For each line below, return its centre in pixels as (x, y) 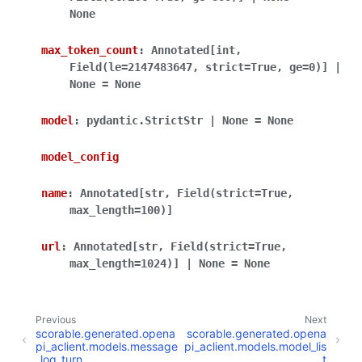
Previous (56, 320)
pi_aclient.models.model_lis (255, 346)
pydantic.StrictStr (145, 121)
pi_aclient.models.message (107, 346)
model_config (80, 157)
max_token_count (90, 51)
